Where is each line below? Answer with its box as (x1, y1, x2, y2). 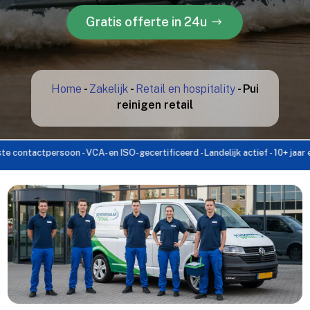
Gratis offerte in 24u (85, 14, 207, 29)
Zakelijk (89, 82, 128, 95)
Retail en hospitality (135, 82, 235, 95)
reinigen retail (116, 98, 193, 111)
